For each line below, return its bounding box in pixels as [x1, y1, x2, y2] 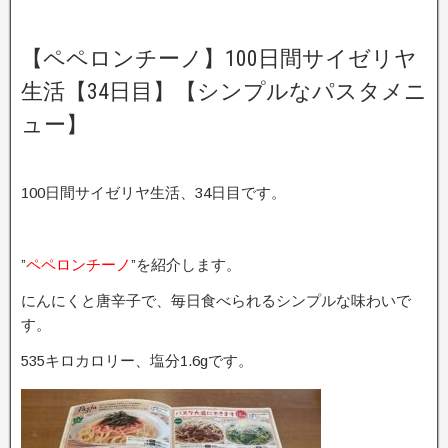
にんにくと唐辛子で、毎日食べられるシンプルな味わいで [21, 292, 411, 309]
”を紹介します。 [131, 256, 241, 273]
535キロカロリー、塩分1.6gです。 [21, 352, 253, 369]
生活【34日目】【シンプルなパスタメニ [21, 79, 427, 104]
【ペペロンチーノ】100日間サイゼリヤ [21, 46, 417, 71]
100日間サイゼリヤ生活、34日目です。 [21, 184, 286, 201]
